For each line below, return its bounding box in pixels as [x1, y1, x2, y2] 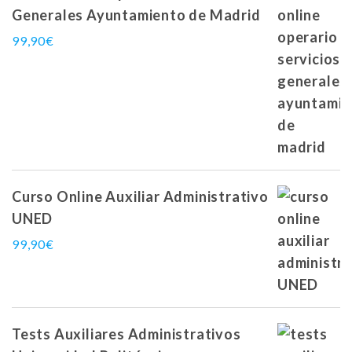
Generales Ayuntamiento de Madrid [12, 5, 261, 24]
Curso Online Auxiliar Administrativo [12, 187, 269, 205]
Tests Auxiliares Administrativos [12, 324, 241, 343]
